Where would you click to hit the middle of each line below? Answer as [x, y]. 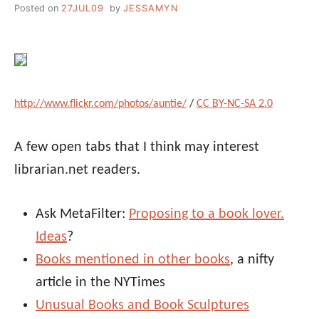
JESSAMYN [151, 8]
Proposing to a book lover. [206, 214]
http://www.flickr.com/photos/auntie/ [100, 104]
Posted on [38, 8]
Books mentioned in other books [133, 260]
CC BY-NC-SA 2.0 [235, 104]
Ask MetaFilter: [82, 214]
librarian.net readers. [77, 170]
